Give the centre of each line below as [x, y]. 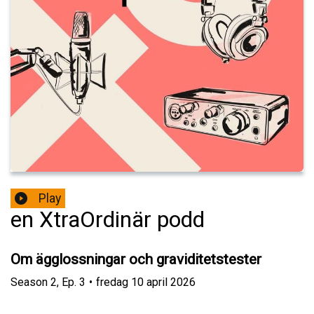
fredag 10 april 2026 [146, 282]
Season [29, 282]
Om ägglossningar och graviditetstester [136, 260]
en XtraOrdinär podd [108, 220]
